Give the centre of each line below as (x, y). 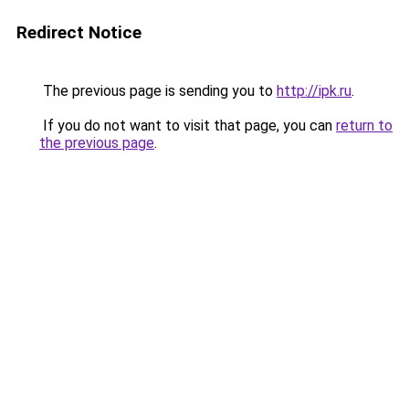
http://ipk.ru (314, 91)
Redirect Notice (79, 32)
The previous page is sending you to (158, 91)
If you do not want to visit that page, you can (188, 126)
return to (364, 126)
